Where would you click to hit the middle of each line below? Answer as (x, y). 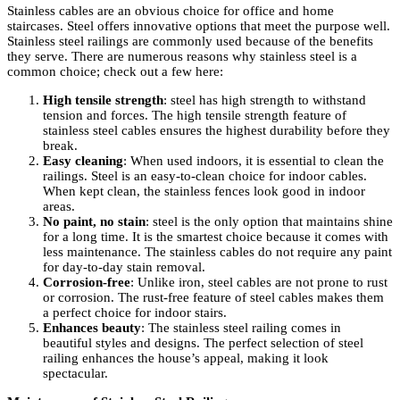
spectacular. (75, 374)
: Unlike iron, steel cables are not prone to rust (259, 283)
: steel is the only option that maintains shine (269, 222)
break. (60, 146)
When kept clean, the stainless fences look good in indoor (204, 192)
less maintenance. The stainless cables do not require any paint (217, 252)
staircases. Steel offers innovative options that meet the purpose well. (199, 26)
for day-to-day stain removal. (124, 267)
